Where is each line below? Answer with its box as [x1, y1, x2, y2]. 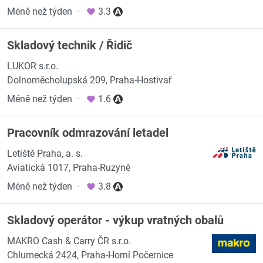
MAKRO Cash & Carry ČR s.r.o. [7, 235, 131, 247]
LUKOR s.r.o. [7, 60, 58, 72]
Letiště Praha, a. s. [7, 148, 83, 159]
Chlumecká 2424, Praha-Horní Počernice [7, 249, 173, 261]
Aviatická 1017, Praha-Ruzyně [7, 162, 130, 173]
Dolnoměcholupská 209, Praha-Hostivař [7, 75, 171, 86]
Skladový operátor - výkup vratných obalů [7, 213, 224, 227]
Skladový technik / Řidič [7, 38, 132, 52]
